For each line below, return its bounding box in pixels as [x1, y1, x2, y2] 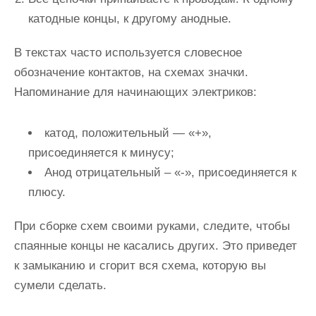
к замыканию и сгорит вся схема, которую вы [14, 259, 266, 272]
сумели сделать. [14, 279, 107, 292]
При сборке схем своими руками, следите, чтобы [14, 219, 290, 233]
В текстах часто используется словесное [14, 46, 242, 59]
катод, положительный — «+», [44, 126, 212, 140]
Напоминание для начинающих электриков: [14, 85, 257, 99]
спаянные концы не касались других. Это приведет [14, 239, 297, 253]
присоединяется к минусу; [28, 146, 174, 159]
